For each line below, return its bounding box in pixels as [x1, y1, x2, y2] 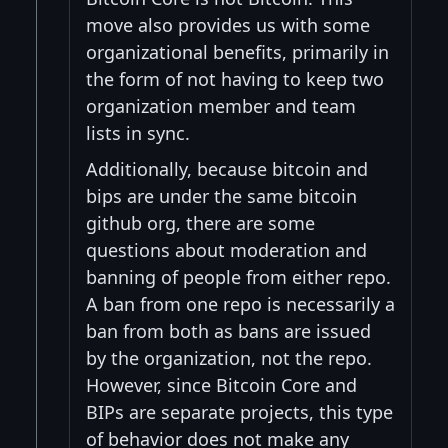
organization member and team [86, 93, 356, 118]
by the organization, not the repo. [86, 345, 372, 370]
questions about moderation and [86, 237, 367, 262]
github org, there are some [86, 210, 315, 235]
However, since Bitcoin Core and [86, 372, 357, 397]
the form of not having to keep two [86, 66, 384, 91]
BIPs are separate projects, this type [86, 399, 393, 424]
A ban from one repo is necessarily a [86, 291, 395, 316]
